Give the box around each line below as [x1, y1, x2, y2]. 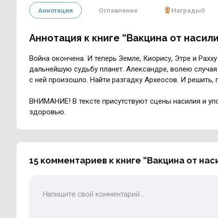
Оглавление [98, 6, 138, 15]
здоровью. [29, 107, 66, 116]
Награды [171, 6, 201, 15]
